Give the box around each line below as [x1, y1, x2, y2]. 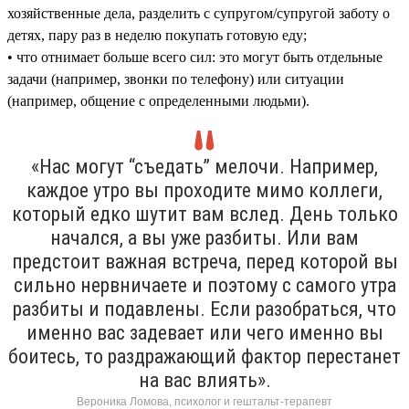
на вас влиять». [138, 368, 271, 392]
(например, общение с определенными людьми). [7, 92, 309, 109]
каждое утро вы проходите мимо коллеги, [26, 178, 383, 202]
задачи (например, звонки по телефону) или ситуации [7, 70, 344, 87]
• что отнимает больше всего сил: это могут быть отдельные [7, 48, 383, 65]
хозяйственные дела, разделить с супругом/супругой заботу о [7, 5, 390, 21]
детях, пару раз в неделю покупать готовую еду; [7, 26, 307, 43]
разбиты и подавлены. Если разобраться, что [13, 297, 396, 320]
